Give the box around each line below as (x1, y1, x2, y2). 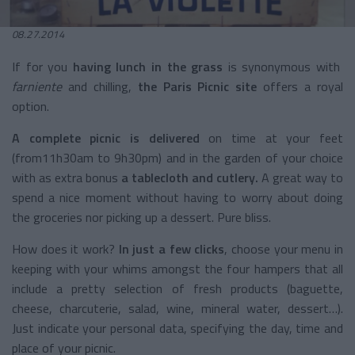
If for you (12, 56, 73, 76)
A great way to (261, 167, 343, 187)
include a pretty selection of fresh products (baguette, (12, 278, 343, 298)
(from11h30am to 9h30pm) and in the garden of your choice (12, 147, 343, 167)
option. (12, 96, 49, 116)
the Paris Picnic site (137, 76, 258, 96)
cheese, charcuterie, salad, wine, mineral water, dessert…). (12, 298, 343, 318)
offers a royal (257, 76, 344, 96)
